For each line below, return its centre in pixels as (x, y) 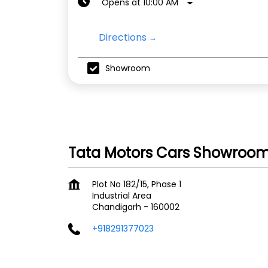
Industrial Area (122, 196)
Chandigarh (117, 207)
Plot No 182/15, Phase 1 (137, 185)
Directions (123, 38)
